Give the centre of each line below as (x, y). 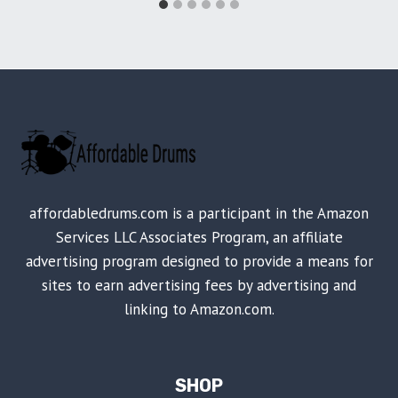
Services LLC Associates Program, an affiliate (199, 238)
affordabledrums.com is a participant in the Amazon (199, 214)
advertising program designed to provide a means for (199, 262)
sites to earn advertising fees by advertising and (199, 286)
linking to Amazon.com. (199, 310)
